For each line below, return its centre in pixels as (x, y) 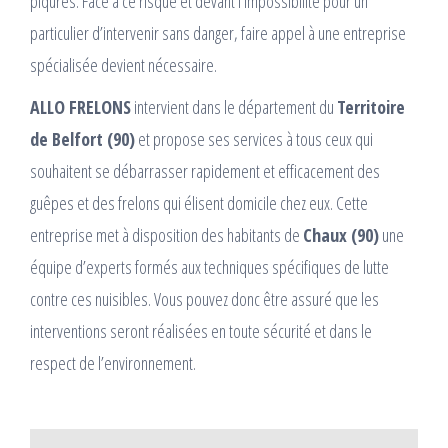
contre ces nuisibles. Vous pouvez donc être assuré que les (204, 299)
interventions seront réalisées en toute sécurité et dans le (201, 331)
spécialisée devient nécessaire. (123, 65)
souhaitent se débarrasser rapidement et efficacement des (205, 171)
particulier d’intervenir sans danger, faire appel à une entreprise (218, 33)
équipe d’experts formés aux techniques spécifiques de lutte (209, 267)
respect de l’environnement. (113, 363)
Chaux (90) (341, 235)
